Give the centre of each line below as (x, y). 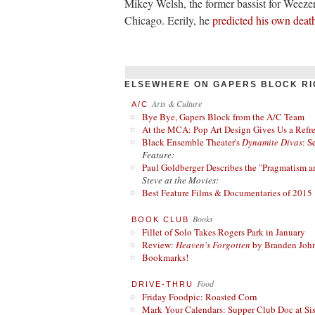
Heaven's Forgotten (213, 245)
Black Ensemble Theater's (192, 142)
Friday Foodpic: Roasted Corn (200, 297)
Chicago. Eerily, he (168, 20)
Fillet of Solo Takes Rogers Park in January (224, 232)
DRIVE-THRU (162, 284)
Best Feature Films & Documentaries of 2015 (227, 193)
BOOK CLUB (160, 219)
